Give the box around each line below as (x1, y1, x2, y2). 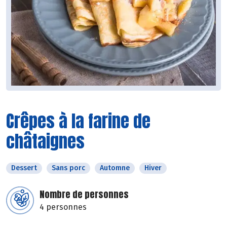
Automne (100, 163, 130, 172)
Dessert (11, 163, 37, 172)
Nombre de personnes (40, 187, 129, 201)
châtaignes (6, 128, 85, 154)
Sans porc (52, 163, 85, 172)
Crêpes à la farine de (6, 107, 150, 134)
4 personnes (40, 202, 87, 212)
